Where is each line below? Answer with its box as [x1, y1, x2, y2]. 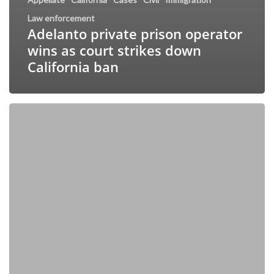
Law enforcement [28, 13, 95, 24]
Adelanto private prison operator [28, 24, 242, 43]
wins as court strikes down [28, 41, 201, 60]
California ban [28, 57, 119, 76]
